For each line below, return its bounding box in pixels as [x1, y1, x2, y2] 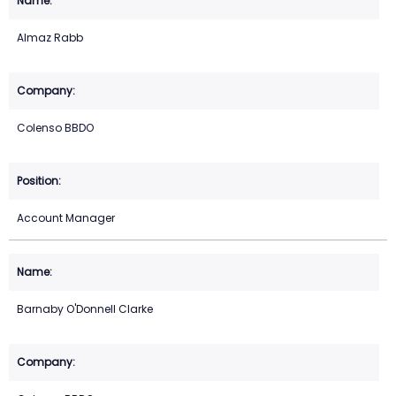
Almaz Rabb [17, 30, 83, 46]
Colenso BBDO [17, 120, 94, 136]
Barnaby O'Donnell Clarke [17, 301, 153, 317]
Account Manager [17, 210, 115, 226]
